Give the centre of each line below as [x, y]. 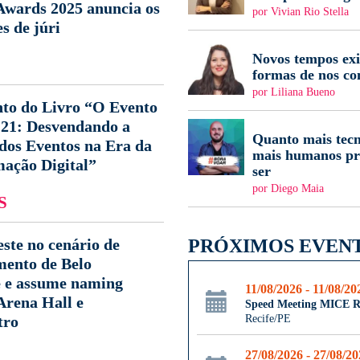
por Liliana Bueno [294, 92]
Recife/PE [268, 319]
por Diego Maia [288, 188]
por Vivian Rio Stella [301, 12]
